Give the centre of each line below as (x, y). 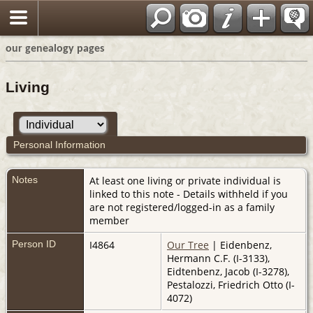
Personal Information (59, 144)
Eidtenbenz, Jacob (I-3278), (228, 271)
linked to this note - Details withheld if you (189, 194)
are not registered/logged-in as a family (182, 207)
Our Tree (188, 245)
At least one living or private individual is (185, 180)
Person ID (34, 243)
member (109, 220)
